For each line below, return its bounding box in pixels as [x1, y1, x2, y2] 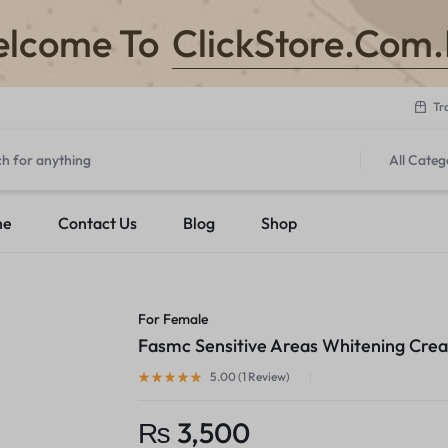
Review [246, 369, 287, 384]
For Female [138, 310, 209, 328]
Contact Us [58, 213, 137, 233]
